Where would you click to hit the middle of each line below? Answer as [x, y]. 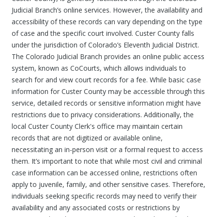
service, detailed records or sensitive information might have [106, 103]
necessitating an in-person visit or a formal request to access [107, 149]
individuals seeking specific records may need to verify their [104, 196]
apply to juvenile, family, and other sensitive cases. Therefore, [108, 184]
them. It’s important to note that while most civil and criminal [107, 161]
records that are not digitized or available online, [87, 138]
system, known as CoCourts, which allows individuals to [99, 68]
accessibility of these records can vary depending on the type [107, 22]
